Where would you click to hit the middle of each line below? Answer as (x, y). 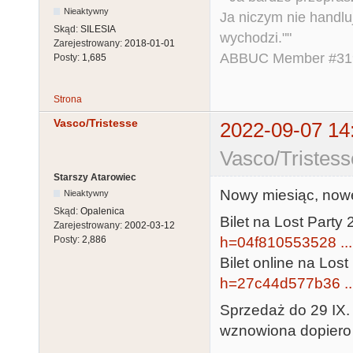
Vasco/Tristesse (96, 123)
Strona (68, 100)
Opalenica (102, 212)
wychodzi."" (256, 38)
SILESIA (98, 30)
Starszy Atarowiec (95, 178)
